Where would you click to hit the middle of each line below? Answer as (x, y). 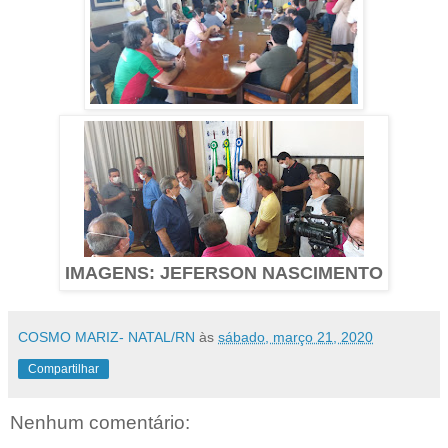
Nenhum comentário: (100, 423)
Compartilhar (63, 368)
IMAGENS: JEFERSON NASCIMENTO (224, 272)
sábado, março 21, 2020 (295, 336)
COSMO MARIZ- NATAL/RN (106, 336)
